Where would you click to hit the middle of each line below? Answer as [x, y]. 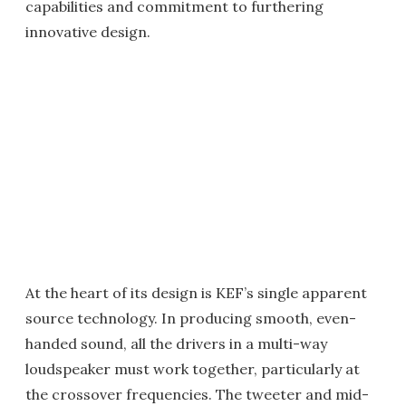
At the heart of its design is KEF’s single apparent [196, 293]
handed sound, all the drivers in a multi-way [176, 343]
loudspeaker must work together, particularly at [193, 369]
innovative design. [88, 32]
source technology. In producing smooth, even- [191, 318]
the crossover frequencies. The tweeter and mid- [197, 394]
